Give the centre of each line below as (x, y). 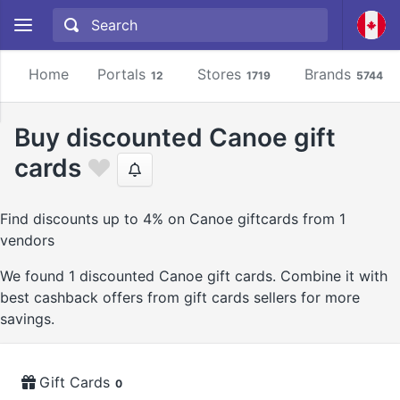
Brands (328, 74)
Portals (121, 74)
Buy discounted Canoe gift (175, 137)
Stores (219, 74)
